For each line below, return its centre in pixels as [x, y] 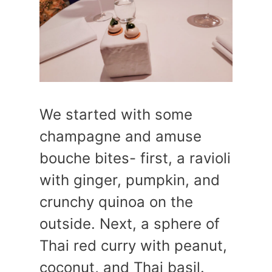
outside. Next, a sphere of [130, 224]
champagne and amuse [121, 136]
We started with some [116, 114]
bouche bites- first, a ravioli [135, 158]
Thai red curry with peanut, [133, 246]
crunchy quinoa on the [116, 202]
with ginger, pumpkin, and [130, 180]
